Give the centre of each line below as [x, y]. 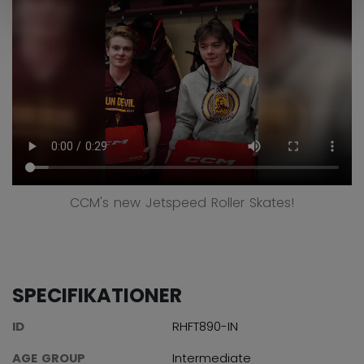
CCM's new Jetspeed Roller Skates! [182, 202]
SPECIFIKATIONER [97, 295]
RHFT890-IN [205, 327]
